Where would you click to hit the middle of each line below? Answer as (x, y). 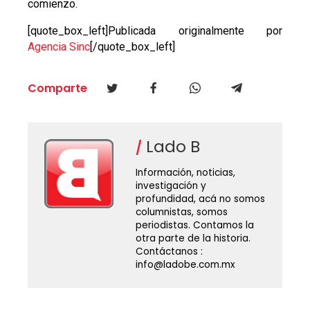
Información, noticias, (185, 172)
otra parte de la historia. (193, 238)
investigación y (171, 185)
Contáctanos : (169, 251)
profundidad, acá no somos (200, 199)
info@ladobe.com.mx (185, 264)
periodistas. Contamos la (194, 225)
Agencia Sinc (58, 46)
